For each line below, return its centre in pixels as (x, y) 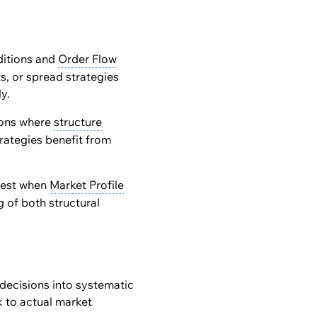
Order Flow (87, 59)
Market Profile (87, 185)
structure (78, 122)
